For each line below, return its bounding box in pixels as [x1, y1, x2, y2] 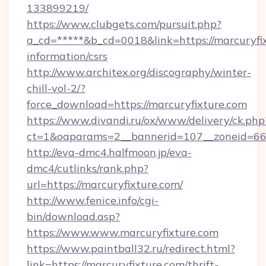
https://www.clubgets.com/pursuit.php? [27, 17, 221, 31]
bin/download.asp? [27, 210, 120, 223]
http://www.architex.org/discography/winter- [27, 65, 251, 79]
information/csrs [27, 49, 107, 63]
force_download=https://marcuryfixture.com [27, 97, 247, 111]
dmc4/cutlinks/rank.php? [27, 161, 148, 175]
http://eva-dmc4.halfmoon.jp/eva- [27, 145, 192, 159]
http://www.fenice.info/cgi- [27, 194, 159, 207]
